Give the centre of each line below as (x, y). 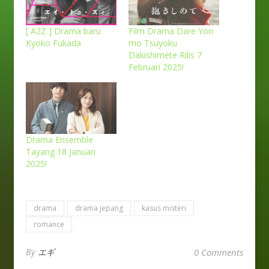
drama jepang (99, 208)
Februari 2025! (156, 67)
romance (49, 225)
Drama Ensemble (59, 140)
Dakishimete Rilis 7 (165, 55)
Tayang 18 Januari (61, 152)
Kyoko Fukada (53, 43)
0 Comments (219, 252)
